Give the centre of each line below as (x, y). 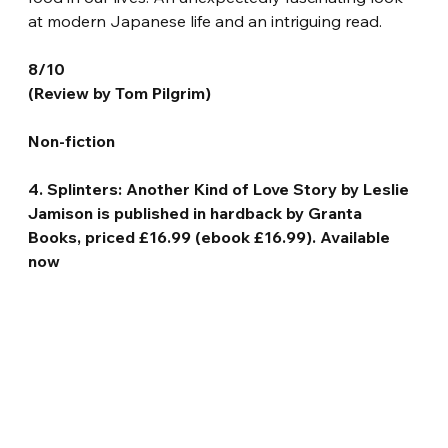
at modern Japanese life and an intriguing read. (205, 20)
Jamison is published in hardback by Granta (197, 212)
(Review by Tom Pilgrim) (120, 92)
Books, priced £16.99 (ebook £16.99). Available (211, 236)
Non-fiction (72, 140)
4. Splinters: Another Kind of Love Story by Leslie (221, 188)
